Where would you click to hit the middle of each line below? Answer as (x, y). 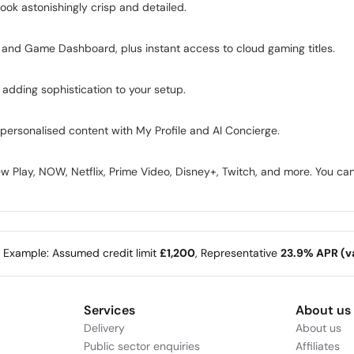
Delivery (104, 328)
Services (109, 310)
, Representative (238, 253)
